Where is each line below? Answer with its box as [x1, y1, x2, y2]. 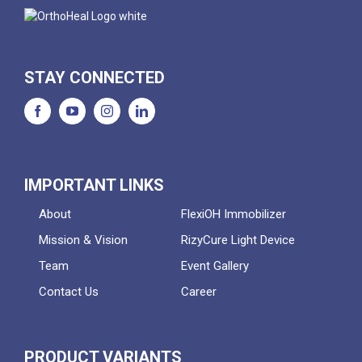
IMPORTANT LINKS [24, 175, 164, 195]
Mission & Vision [39, 233, 128, 247]
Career [181, 284, 217, 299]
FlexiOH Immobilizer [181, 207, 286, 221]
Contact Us [39, 284, 99, 299]
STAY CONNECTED [24, 68, 165, 87]
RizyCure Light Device [181, 233, 295, 247]
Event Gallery [181, 259, 249, 273]
